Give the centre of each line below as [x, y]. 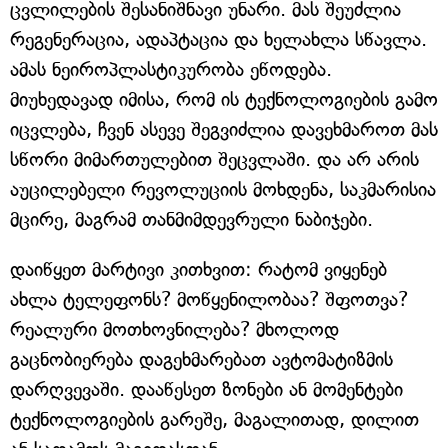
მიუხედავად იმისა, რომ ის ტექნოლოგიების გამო [224, 100]
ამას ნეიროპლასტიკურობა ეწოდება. [171, 70]
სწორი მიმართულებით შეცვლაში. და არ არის [214, 160]
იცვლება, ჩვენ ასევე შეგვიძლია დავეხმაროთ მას [224, 130]
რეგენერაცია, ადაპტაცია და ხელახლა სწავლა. [218, 40]
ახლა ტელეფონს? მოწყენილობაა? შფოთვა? [209, 300]
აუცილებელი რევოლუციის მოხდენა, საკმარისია [223, 190]
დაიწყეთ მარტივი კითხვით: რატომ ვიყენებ [198, 270]
